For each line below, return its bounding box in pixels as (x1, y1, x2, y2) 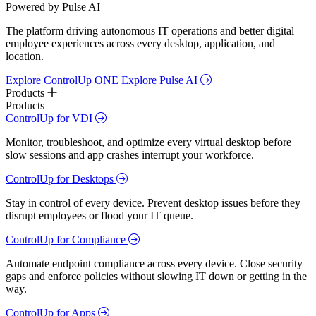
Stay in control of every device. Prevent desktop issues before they (6, 197, 300, 209)
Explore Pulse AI (121, 74, 200, 87)
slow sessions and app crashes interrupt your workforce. (6, 149, 254, 162)
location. (6, 50, 44, 63)
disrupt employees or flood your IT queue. (6, 209, 193, 222)
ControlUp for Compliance (6, 233, 128, 246)
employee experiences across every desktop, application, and (6, 37, 275, 50)
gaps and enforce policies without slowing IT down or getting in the (6, 270, 307, 283)
